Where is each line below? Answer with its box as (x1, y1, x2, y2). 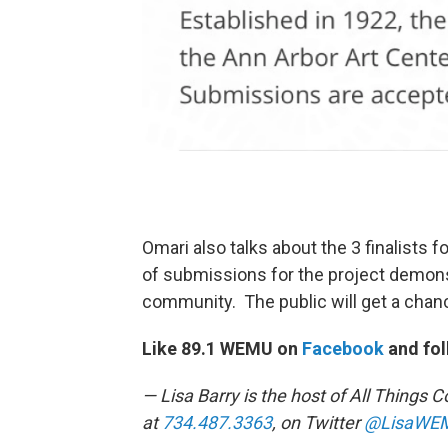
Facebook (302, 337, 384, 359)
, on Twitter (272, 411, 364, 433)
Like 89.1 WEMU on (142, 337, 302, 359)
